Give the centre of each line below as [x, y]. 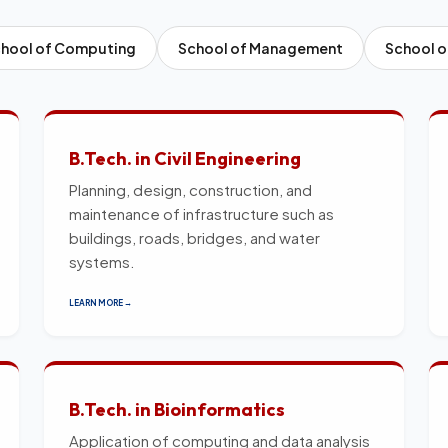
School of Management [260, 47]
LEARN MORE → [100, 302]
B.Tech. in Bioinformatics [177, 409]
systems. [102, 261]
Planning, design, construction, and [190, 189]
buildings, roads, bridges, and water [194, 237]
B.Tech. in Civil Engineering [185, 158]
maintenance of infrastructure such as [201, 213]
